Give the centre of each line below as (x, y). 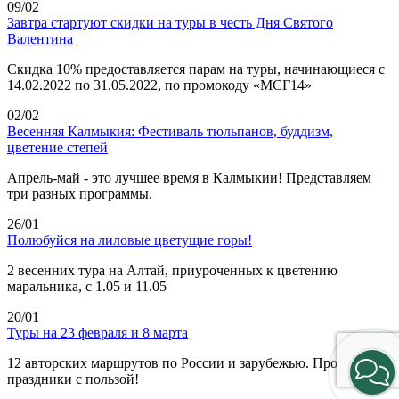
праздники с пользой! (73, 379)
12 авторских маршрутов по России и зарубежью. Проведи (187, 362)
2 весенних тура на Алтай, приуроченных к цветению (172, 270)
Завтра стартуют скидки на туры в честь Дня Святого (170, 22)
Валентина (40, 38)
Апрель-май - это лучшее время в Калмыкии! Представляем (189, 177)
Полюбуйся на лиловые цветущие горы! (130, 240)
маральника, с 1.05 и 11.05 (87, 286)
